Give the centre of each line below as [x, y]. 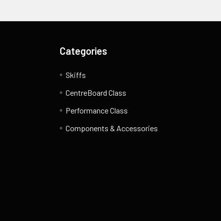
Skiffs [76, 74]
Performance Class [97, 110]
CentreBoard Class [96, 92]
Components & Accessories [112, 128]
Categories [84, 51]
